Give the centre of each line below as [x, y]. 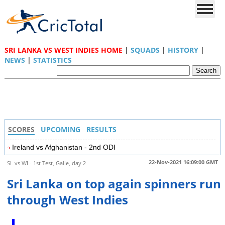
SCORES [21, 129]
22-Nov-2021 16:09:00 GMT [184, 162]
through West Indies [67, 200]
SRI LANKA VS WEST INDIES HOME [63, 50]
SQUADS [145, 50]
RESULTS [101, 129]
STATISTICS [52, 60]
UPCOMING [60, 129]
